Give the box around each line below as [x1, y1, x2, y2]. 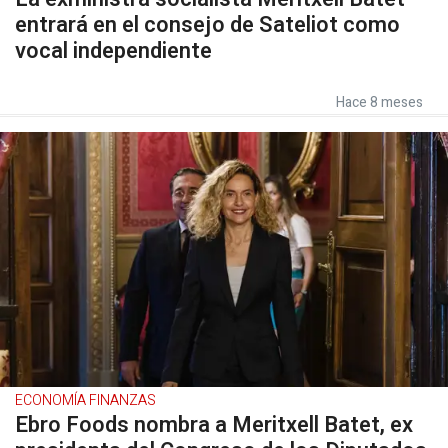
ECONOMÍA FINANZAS [15, 390, 156, 411]
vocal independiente [15, 35, 212, 67]
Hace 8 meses [336, 92, 423, 113]
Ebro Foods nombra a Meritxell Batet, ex [15, 409, 413, 441]
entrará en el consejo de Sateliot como [15, 9, 400, 41]
